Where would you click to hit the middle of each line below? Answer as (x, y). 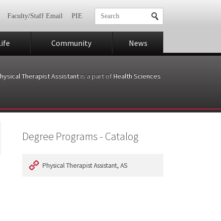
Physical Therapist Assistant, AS (85, 165)
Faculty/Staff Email (35, 16)
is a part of (96, 76)
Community (72, 43)
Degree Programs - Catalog (81, 136)
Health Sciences (137, 76)
